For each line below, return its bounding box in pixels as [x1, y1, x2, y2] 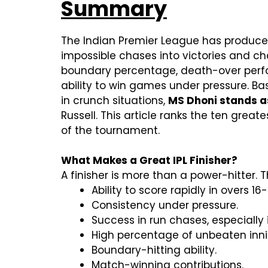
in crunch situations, [61, 93, 168, 108]
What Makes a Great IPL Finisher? [61, 153, 237, 168]
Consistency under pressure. [92, 198, 238, 213]
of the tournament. [61, 123, 160, 138]
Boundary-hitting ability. [92, 243, 217, 258]
